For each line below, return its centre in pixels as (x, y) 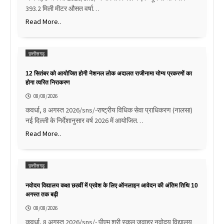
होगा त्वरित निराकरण (47, 83)
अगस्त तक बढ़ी (42, 195)
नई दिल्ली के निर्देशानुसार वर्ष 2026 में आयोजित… (84, 121)
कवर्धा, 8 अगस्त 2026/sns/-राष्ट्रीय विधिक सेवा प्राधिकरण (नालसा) (109, 110)
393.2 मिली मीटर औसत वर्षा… (62, 9)
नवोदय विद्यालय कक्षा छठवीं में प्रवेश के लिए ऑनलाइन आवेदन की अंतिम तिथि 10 (112, 186)
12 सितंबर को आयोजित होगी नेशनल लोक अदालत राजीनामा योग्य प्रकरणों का (109, 74)
